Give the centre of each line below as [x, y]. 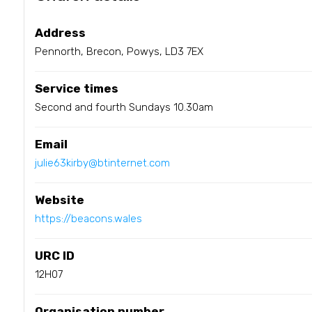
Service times [76, 88]
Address [60, 32]
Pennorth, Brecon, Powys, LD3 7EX [119, 51]
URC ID [54, 255]
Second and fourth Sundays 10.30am [124, 107]
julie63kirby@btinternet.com [102, 163]
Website [59, 200]
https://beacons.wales [88, 218]
